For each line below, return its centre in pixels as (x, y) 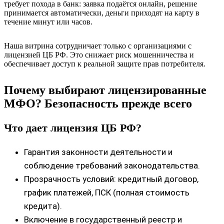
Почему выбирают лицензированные (105, 90)
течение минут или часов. (48, 21)
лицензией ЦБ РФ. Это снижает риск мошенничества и (99, 54)
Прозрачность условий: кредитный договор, (111, 179)
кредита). (43, 206)
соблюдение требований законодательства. (112, 165)
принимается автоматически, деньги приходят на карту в (102, 12)
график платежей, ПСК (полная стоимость (107, 192)
